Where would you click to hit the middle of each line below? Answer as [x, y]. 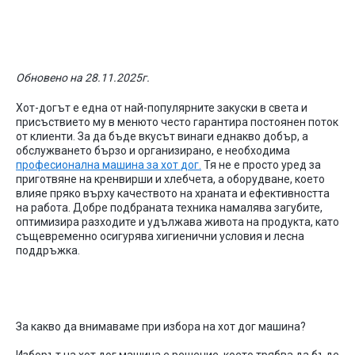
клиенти [52, 136]
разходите [109, 222]
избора [182, 326]
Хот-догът [43, 108]
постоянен [278, 122]
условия [241, 236]
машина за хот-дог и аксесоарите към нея [177, 13]
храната [216, 193]
